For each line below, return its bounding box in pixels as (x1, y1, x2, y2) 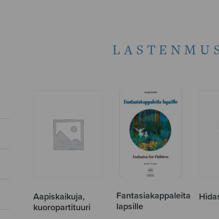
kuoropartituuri (33, 201, 91, 213)
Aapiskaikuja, (33, 191, 85, 202)
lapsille (116, 200, 143, 212)
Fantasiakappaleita (116, 190, 191, 201)
